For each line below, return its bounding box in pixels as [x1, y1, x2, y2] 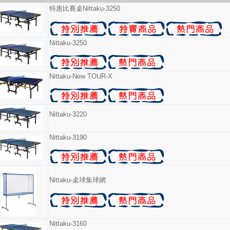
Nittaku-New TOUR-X [49, 72, 112, 80]
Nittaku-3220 [49, 110, 87, 118]
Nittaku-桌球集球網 [49, 176, 106, 184]
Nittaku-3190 [49, 133, 87, 141]
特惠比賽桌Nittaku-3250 [49, 5, 120, 12]
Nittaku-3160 [49, 220, 87, 227]
